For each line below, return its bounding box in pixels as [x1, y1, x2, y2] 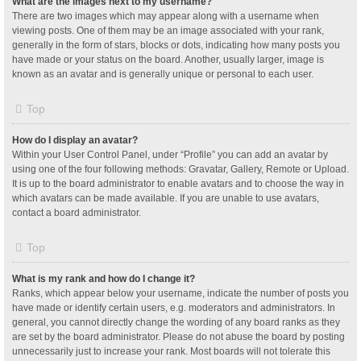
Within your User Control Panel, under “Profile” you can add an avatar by [12, 148, 328, 160]
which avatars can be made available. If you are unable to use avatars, [12, 192, 319, 204]
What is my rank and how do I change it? [12, 272, 195, 284]
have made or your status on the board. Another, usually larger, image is [12, 53, 324, 65]
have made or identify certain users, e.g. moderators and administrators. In [12, 301, 335, 313]
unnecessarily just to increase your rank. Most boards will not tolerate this [12, 345, 330, 357]
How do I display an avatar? [12, 134, 138, 146]
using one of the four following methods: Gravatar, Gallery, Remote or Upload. [12, 163, 349, 175]
